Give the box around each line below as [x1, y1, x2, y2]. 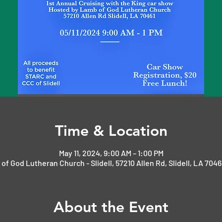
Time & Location [55, 122, 167, 140]
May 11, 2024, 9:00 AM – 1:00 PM [58, 148, 164, 158]
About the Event [54, 198, 168, 217]
